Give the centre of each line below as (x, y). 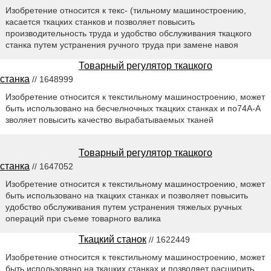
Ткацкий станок (113, 239)
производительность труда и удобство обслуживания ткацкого (128, 33)
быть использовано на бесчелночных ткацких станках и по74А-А (133, 108)
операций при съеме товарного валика (83, 218)
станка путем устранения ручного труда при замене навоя (122, 44)
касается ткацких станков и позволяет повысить (100, 21)
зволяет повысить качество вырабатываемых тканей (109, 119)
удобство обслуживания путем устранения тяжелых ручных (123, 207)
